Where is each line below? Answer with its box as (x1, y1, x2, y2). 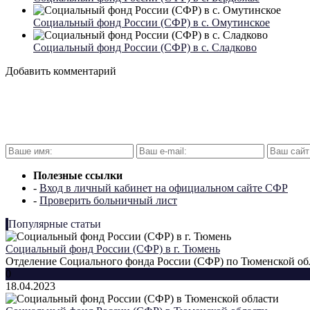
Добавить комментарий (6, 65, 116, 77)
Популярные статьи (8, 218, 101, 230)
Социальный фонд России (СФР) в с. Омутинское (33, 17, 270, 29)
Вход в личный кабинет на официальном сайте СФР (39, 182, 288, 194)
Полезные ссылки (33, 170, 122, 182)
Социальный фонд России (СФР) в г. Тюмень (6, 243, 220, 255)
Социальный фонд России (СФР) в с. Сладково (33, 42, 257, 54)
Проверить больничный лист (39, 194, 177, 207)
